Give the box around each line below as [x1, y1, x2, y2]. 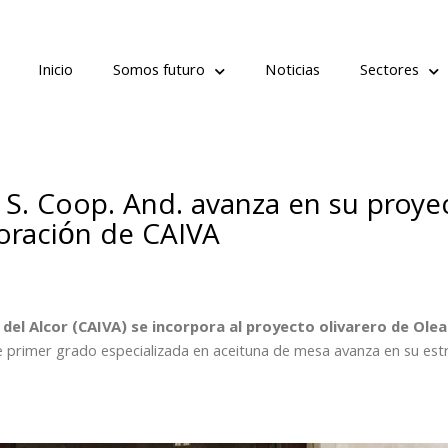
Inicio [38, 58, 73, 85]
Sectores [360, 58, 419, 85]
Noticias [265, 58, 320, 85]
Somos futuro [113, 58, 205, 85]
